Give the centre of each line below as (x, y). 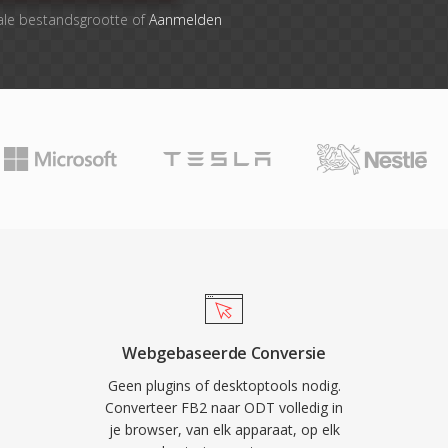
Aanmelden (185, 19)
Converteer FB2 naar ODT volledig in (224, 407)
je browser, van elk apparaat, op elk (224, 429)
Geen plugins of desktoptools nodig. (224, 385)
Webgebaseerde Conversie (224, 353)
